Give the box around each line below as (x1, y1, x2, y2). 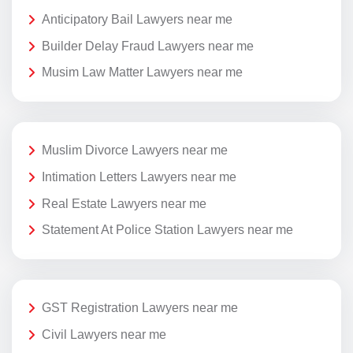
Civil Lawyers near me (42, 327, 166, 341)
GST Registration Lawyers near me (42, 301, 238, 315)
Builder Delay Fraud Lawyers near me (42, 39, 254, 53)
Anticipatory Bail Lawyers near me (42, 12, 232, 26)
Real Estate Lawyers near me (42, 196, 206, 210)
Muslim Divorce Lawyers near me (42, 143, 228, 158)
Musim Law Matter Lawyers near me (42, 65, 243, 80)
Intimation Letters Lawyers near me (42, 169, 236, 184)
